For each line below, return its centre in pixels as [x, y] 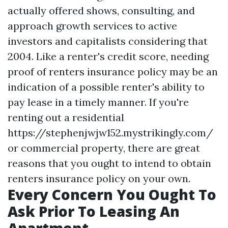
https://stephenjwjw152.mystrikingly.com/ [110, 133]
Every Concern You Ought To [112, 194]
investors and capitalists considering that [108, 41]
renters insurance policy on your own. [99, 178]
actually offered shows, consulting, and [101, 10]
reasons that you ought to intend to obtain [109, 163]
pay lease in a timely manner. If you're [98, 102]
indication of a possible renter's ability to [106, 87]
